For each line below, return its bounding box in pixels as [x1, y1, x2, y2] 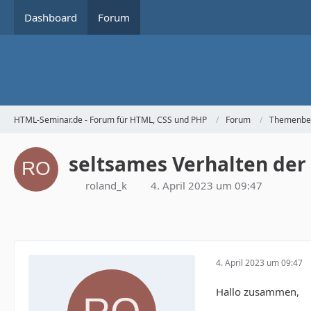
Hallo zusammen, [216, 285, 299, 299]
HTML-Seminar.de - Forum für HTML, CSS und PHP [14, 113, 207, 126]
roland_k [85, 178, 127, 192]
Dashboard [24, 10, 77, 24]
